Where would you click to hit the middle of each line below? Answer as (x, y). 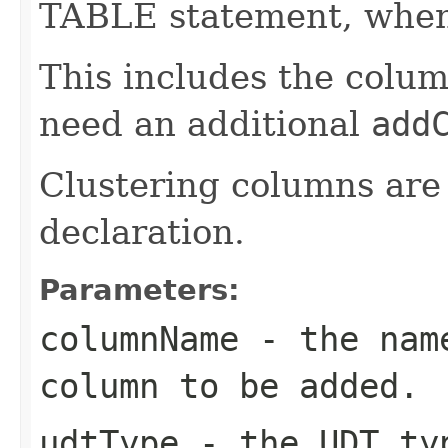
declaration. (142, 231)
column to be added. (229, 385)
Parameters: (139, 289)
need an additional (205, 123)
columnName (139, 338)
